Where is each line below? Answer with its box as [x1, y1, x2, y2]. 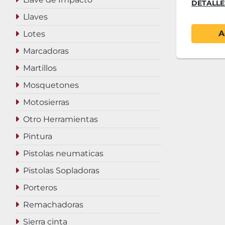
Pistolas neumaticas [23, 149, 103, 158]
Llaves [23, 12, 48, 22]
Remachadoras [23, 200, 83, 209]
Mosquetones [23, 80, 79, 90]
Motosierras [23, 97, 69, 107]
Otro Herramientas [23, 115, 98, 124]
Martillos [23, 63, 57, 73]
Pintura [23, 132, 52, 141]
